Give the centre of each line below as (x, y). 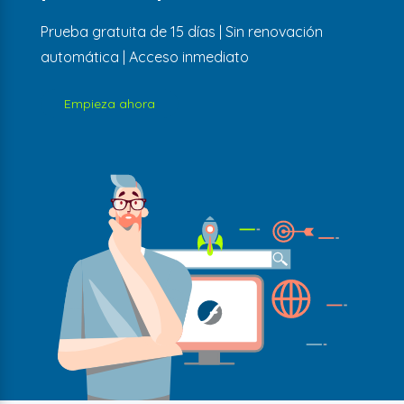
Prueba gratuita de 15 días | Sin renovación (181, 31)
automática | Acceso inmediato (144, 56)
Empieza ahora (109, 103)
